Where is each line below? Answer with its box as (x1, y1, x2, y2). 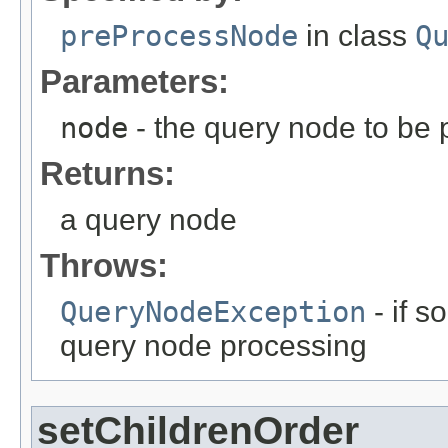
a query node (60, 202, 237, 236)
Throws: (40, 246, 168, 284)
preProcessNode (60, 18, 298, 53)
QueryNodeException (60, 294, 366, 329)
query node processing (60, 328, 367, 362)
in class (298, 18, 415, 52)
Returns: (40, 154, 175, 192)
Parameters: (40, 62, 229, 100)
